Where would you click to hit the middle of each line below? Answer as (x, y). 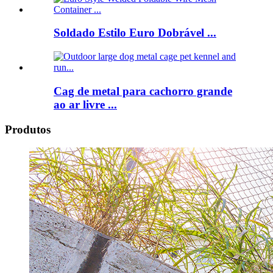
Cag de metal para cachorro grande (143, 91)
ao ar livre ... (85, 104)
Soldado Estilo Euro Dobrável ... (135, 33)
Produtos (28, 129)
